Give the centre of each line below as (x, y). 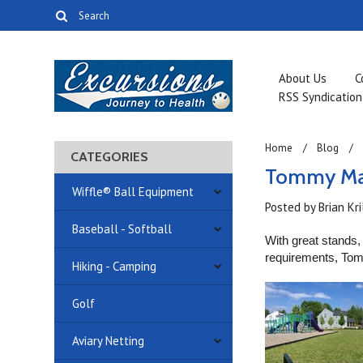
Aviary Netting (109, 341)
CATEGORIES (110, 157)
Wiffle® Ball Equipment (133, 192)
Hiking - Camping (115, 266)
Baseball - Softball (122, 229)
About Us (303, 78)
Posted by (292, 207)
